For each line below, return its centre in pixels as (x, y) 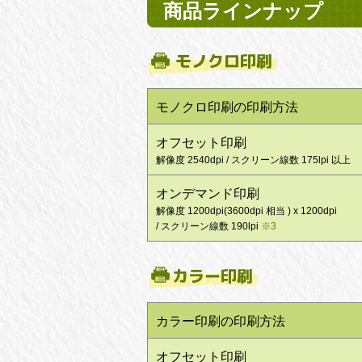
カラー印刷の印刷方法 (221, 321)
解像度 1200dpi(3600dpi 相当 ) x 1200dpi (246, 211)
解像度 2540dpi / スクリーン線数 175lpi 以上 (253, 160)
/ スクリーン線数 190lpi (208, 226)
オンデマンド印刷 (208, 194)
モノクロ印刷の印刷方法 (227, 107)
